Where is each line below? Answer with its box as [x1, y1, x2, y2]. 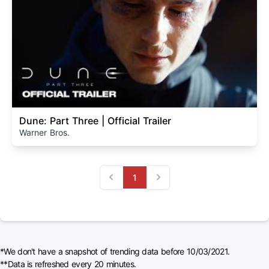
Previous [104, 177, 139, 188]
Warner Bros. [19, 127, 70, 138]
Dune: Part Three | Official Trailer [19, 114, 171, 127]
